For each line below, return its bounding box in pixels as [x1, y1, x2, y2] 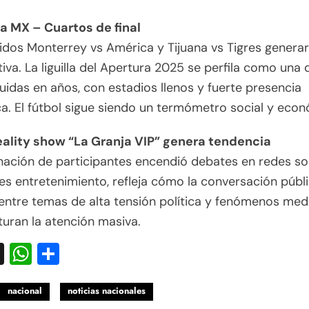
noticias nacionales [68, 284, 146, 298]
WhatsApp [32, 239, 139, 269]
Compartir [59, 239, 165, 269]
